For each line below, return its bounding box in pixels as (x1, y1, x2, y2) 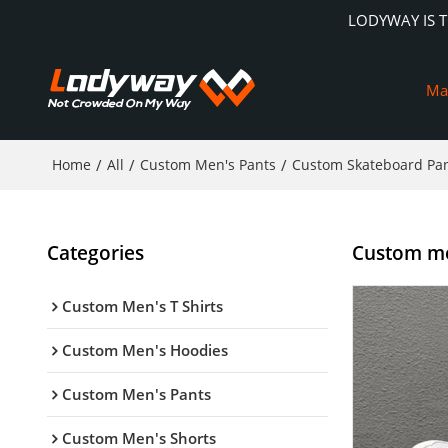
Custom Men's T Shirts (61, 295, 223, 316)
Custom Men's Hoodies (61, 339, 228, 360)
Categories (46, 239, 144, 265)
